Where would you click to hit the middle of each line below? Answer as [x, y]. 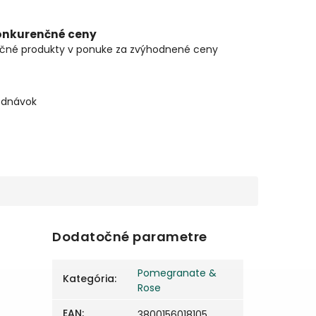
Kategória [89, 279]
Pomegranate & [177, 273]
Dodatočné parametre [130, 237]
